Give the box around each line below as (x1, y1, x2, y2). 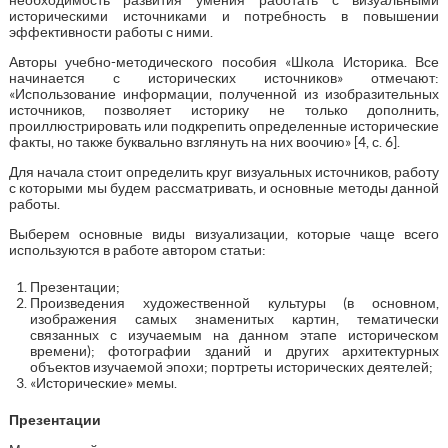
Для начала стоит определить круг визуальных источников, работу (8, 163, 440, 180)
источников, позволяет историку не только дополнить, (8, 101, 440, 118)
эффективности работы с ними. (8, 23, 213, 40)
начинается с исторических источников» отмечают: (8, 69, 440, 86)
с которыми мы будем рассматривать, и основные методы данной (8, 179, 440, 196)
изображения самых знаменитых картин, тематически (29, 310, 440, 327)
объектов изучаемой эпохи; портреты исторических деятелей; (29, 358, 433, 375)
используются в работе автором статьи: (8, 241, 266, 258)
